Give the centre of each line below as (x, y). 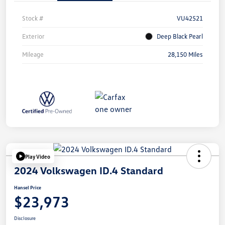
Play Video (38, 156)
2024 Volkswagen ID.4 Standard (89, 171)
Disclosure (25, 218)
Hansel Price (28, 188)
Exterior (33, 36)
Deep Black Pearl (180, 36)
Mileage (33, 54)
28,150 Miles (185, 54)
